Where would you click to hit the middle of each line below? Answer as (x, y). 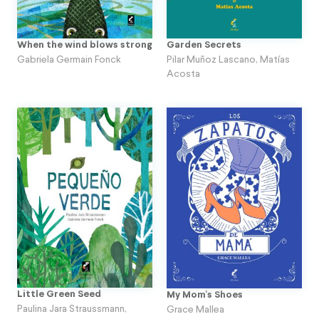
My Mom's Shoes (205, 295)
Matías (275, 59)
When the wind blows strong (85, 45)
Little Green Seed (59, 294)
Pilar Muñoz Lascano (211, 59)
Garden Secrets (204, 45)
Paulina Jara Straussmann (71, 309)
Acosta (183, 74)
